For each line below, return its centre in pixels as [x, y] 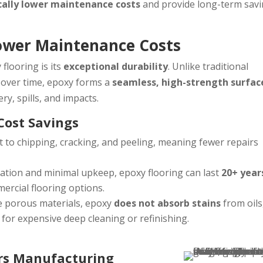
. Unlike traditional [208, 67]
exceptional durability [116, 67]
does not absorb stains [168, 203]
